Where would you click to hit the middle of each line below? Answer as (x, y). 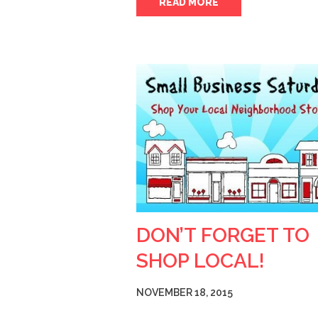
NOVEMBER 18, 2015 (185, 292)
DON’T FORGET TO (223, 235)
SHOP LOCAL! (201, 261)
